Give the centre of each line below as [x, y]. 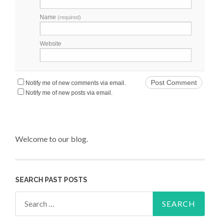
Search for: [34, 198]
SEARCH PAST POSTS [52, 179]
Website [51, 43]
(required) [69, 17]
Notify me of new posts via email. [69, 93]
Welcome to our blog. [52, 139]
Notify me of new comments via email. [76, 83]
